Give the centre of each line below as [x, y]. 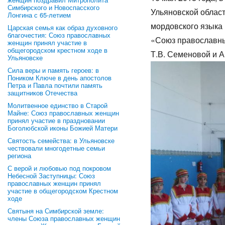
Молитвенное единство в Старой [58, 105]
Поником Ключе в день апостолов [60, 78]
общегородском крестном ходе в [58, 50]
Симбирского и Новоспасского [53, 7]
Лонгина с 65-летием [39, 15]
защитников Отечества [42, 93]
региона [19, 155]
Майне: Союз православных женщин [63, 113]
